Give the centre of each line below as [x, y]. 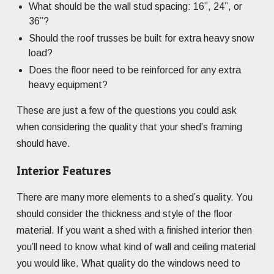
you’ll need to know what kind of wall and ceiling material [136, 247]
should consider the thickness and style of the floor [124, 214]
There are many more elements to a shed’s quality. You [135, 198]
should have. [43, 144]
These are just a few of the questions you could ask [127, 111]
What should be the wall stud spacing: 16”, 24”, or [135, 7]
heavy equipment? [68, 85]
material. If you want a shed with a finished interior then [134, 231]
